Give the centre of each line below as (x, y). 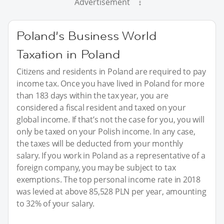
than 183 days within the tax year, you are (92, 95)
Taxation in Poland (68, 54)
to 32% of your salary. (55, 203)
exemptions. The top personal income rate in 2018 (108, 179)
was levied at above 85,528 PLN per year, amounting (111, 191)
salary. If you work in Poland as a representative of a (111, 155)
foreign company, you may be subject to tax (96, 167)
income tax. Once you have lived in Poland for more (110, 83)
